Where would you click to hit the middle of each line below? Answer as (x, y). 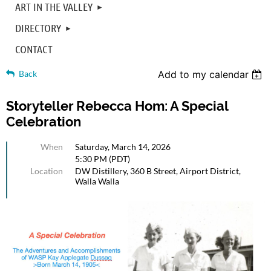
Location (47, 171)
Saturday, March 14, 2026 (123, 146)
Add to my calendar (204, 74)
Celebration (44, 121)
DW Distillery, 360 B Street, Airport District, (158, 171)
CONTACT (34, 49)
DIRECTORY (38, 28)
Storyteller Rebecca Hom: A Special (117, 106)
